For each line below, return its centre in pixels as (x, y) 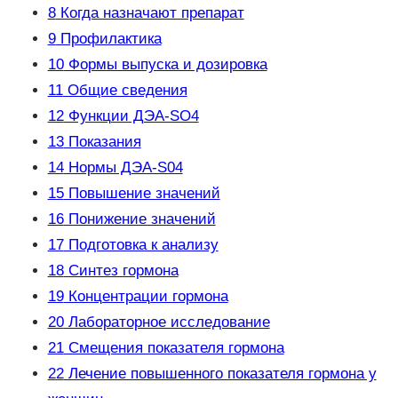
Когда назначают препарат (150, 13)
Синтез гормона (121, 271)
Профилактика (108, 39)
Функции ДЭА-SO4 (131, 116)
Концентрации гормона (146, 297)
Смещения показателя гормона (174, 348)
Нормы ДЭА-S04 (123, 168)
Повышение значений (142, 194)
